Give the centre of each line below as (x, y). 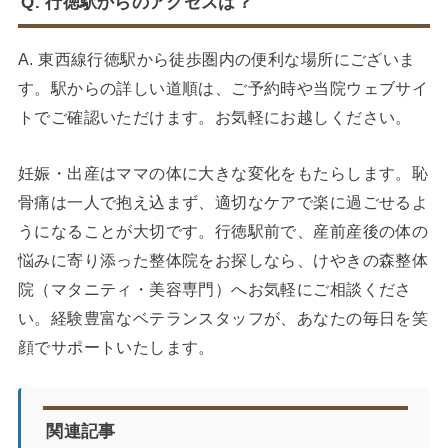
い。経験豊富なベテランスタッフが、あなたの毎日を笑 (223, 317)
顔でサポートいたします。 (116, 346)
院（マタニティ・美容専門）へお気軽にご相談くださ (214, 288)
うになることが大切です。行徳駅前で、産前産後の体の (223, 230)
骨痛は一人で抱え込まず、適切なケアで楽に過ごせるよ (223, 201)
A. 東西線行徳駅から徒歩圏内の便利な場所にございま (216, 59)
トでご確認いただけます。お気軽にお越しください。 (214, 117)
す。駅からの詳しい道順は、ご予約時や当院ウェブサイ (223, 88)
